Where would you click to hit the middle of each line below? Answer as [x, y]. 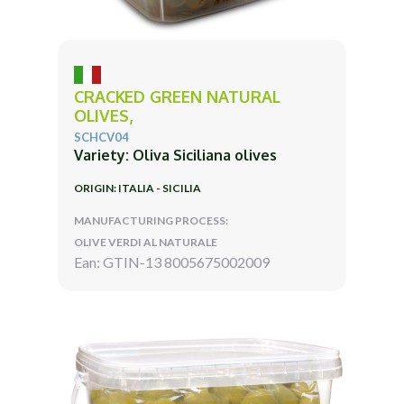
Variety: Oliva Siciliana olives [175, 155]
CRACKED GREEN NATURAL [177, 96]
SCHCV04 [101, 137]
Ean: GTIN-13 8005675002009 [172, 262]
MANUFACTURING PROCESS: [151, 220]
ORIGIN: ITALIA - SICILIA [138, 188]
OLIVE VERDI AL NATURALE [146, 242]
